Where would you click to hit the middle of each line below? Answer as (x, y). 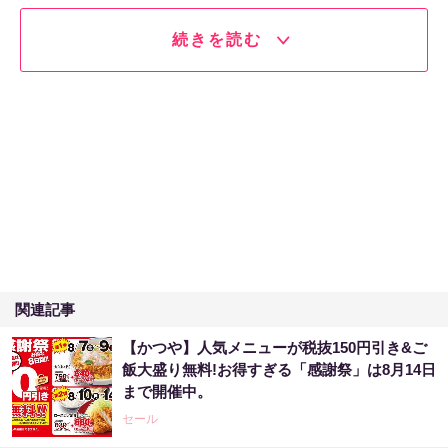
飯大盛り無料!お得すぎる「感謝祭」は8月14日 (279, 370)
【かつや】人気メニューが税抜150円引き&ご (274, 348)
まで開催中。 (167, 392)
